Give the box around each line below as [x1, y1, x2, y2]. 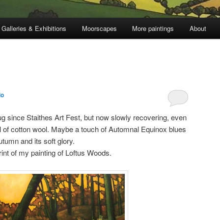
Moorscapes [82, 24, 117, 33]
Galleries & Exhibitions [1, 24, 67, 33]
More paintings [132, 24, 174, 33]
